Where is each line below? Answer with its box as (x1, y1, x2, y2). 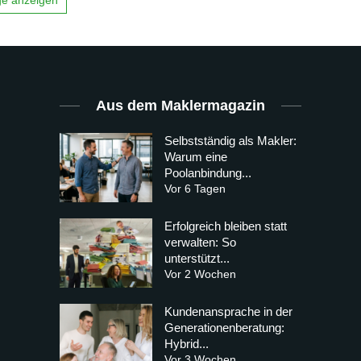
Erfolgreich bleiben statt (164, 218, 287, 233)
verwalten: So (164, 234, 236, 249)
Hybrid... (164, 337, 209, 351)
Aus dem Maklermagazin (96, 97, 265, 114)
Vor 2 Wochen (164, 267, 236, 280)
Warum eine (164, 149, 227, 164)
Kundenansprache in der (164, 305, 293, 319)
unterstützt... (164, 251, 230, 265)
